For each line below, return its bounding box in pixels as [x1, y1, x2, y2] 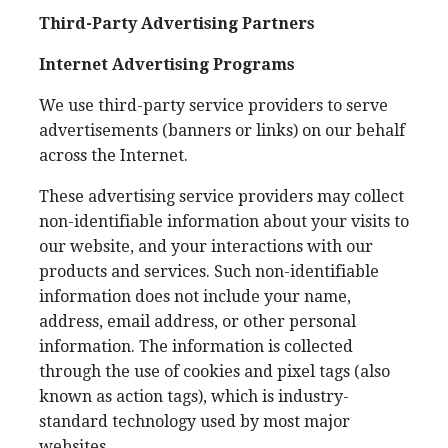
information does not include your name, [39, 287, 351, 306]
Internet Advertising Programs [39, 55, 295, 74]
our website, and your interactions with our [39, 237, 373, 256]
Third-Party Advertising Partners [39, 14, 315, 33]
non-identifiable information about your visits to [39, 212, 409, 231]
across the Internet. [39, 146, 188, 165]
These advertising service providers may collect [39, 187, 404, 206]
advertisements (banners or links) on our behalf [39, 121, 405, 140]
